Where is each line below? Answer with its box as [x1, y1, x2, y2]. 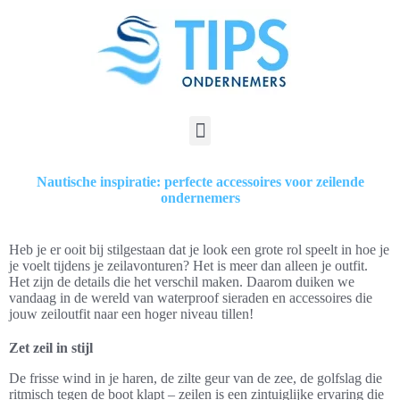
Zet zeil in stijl [9, 340, 93, 355]
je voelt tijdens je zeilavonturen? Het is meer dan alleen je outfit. [9, 258, 368, 273]
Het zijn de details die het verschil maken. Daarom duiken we [9, 274, 354, 289]
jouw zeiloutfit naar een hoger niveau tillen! [9, 306, 254, 321]
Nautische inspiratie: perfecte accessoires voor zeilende [36, 174, 364, 189]
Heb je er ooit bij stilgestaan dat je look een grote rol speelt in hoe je [9, 242, 389, 257]
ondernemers [160, 190, 240, 205]
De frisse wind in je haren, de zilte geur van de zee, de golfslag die [9, 371, 382, 386]
